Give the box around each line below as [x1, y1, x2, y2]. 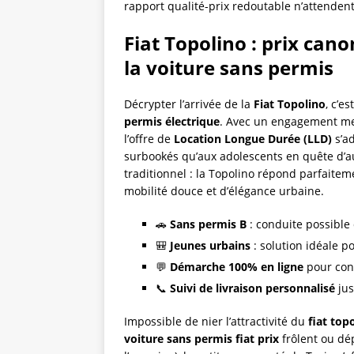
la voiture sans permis [124, 54, 333, 81]
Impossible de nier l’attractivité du [124, 313, 308, 329]
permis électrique [124, 113, 220, 129]
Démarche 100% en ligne [170, 258, 303, 274]
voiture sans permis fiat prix [124, 330, 279, 346]
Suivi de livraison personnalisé [170, 280, 335, 296]
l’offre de [124, 130, 174, 146]
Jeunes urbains [170, 237, 250, 253]
